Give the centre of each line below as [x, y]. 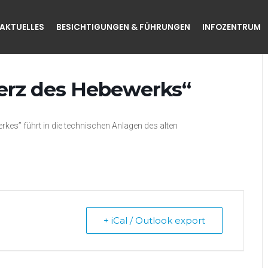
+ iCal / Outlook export [154, 220]
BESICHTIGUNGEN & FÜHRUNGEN [124, 27]
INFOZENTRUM [232, 27]
